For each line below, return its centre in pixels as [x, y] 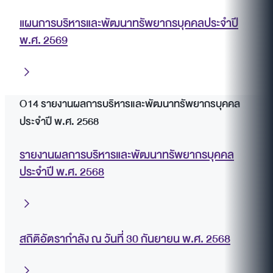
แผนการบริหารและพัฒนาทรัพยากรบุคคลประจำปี [129, 23]
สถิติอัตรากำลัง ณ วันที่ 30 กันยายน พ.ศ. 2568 [125, 239]
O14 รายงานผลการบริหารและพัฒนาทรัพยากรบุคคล [130, 104]
